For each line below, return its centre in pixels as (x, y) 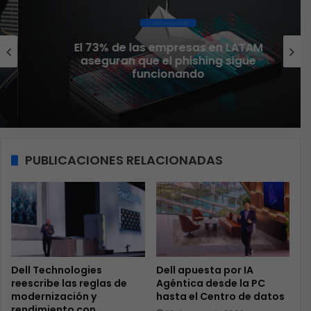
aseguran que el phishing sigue (150, 61)
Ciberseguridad (150, 23)
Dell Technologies (57, 270)
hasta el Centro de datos (220, 297)
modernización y (54, 297)
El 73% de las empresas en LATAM (150, 48)
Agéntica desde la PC (210, 284)
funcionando (150, 74)
